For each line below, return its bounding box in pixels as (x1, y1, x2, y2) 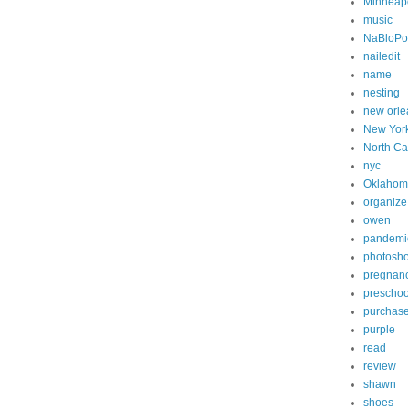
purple (363, 323, 395, 336)
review (363, 360, 396, 372)
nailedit (363, 50, 400, 63)
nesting (363, 87, 400, 99)
